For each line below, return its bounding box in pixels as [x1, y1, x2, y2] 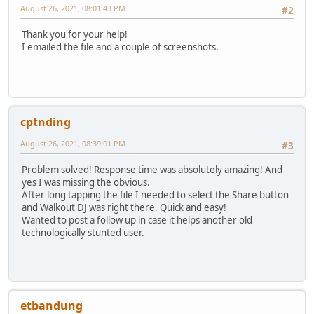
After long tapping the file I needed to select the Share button [22, 189, 289, 202]
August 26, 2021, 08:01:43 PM [20, 3, 125, 14]
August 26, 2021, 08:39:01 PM [20, 138, 125, 149]
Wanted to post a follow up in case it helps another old [22, 214, 252, 227]
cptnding [20, 114, 71, 130]
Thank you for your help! [22, 28, 128, 41]
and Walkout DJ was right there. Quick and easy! [22, 201, 226, 214]
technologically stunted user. [22, 226, 144, 240]
